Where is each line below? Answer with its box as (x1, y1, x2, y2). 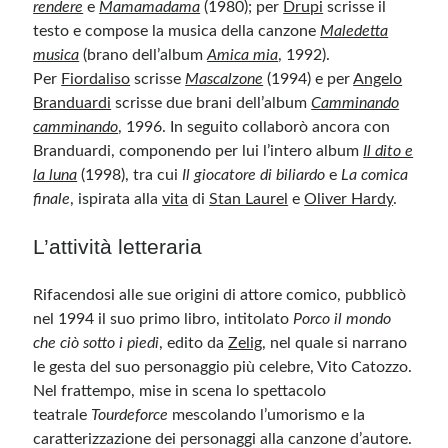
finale (33, 191, 71, 207)
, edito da (159, 335, 229, 351)
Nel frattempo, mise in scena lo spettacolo (33, 383, 327, 399)
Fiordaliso (61, 71, 131, 87)
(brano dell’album (79, 47, 208, 63)
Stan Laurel (209, 191, 289, 207)
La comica (341, 167, 409, 183)
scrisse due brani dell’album (111, 95, 312, 111)
